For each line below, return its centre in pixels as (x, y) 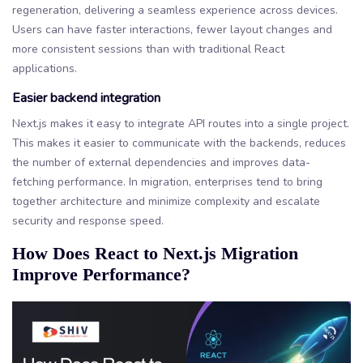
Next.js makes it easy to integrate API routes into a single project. (181, 123)
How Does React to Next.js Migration (155, 253)
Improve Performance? (101, 274)
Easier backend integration (86, 98)
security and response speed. (88, 220)
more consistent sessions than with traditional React (148, 49)
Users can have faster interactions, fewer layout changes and (172, 29)
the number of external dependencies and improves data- (161, 162)
